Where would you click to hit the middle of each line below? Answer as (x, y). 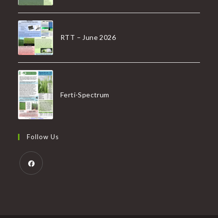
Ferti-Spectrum (85, 94)
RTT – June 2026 (88, 37)
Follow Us (43, 137)
